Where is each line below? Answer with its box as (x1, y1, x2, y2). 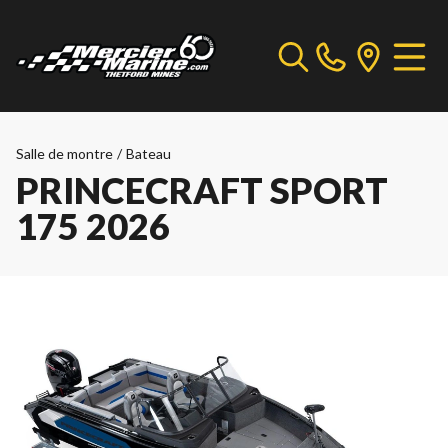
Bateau (126, 145, 171, 162)
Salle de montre (16, 145, 113, 162)
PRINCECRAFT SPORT (16, 168, 388, 212)
